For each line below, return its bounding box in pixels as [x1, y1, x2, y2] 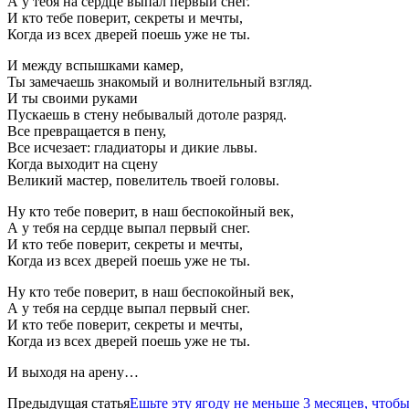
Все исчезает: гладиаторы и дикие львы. [7, 139, 257, 155]
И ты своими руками [7, 89, 138, 106]
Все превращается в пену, [7, 122, 166, 139]
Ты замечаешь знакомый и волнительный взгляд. [7, 73, 312, 89]
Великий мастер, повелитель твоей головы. [7, 172, 279, 188]
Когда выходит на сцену [7, 155, 158, 172]
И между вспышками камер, [7, 57, 184, 73]
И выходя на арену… [7, 363, 139, 380]
